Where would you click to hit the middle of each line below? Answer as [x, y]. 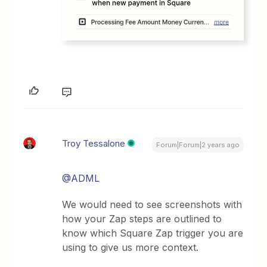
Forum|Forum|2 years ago [198, 145]
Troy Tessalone [94, 144]
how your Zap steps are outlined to [142, 219]
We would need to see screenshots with [152, 205]
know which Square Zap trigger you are [153, 233]
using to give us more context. [131, 248]
